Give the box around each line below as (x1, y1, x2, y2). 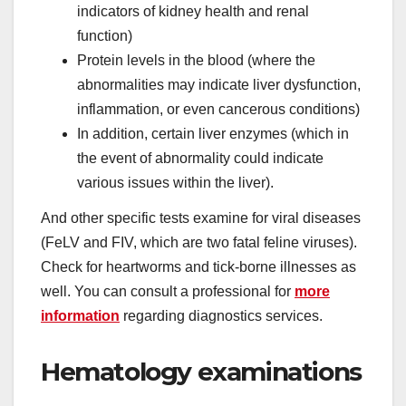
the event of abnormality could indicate (77, 150, 324, 166)
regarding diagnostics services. (123, 308, 323, 324)
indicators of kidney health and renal (77, 3, 309, 19)
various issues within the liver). (77, 174, 274, 190)
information (41, 308, 120, 324)
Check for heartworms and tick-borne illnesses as (41, 259, 356, 275)
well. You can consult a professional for (41, 284, 295, 300)
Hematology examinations (41, 356, 362, 388)
